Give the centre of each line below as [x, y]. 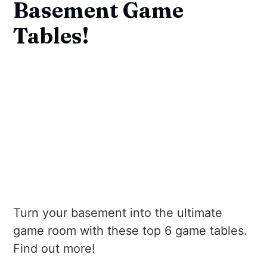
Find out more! [55, 249]
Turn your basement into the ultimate [118, 213]
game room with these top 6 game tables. [131, 231]
